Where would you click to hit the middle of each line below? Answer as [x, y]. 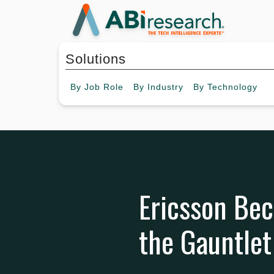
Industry [165, 87]
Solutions [96, 59]
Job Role [104, 87]
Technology [232, 87]
